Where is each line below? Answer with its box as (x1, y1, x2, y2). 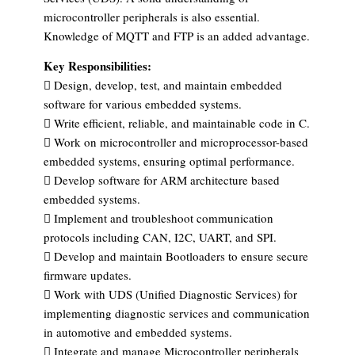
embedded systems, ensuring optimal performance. (44, 153, 295, 170)
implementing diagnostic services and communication (44, 305, 310, 322)
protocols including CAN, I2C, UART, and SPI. (44, 229, 277, 246)
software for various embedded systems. (44, 96, 242, 113)
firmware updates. (44, 267, 132, 284)
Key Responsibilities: (44, 57, 151, 75)
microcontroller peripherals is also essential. (44, 9, 260, 25)
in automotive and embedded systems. (44, 324, 232, 341)
